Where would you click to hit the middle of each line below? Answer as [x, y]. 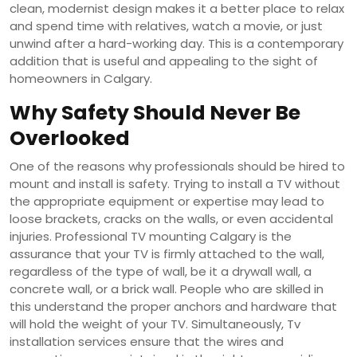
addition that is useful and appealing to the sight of [164, 61]
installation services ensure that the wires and [147, 341]
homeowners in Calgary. [81, 78]
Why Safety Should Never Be [155, 112]
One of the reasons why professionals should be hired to [177, 166]
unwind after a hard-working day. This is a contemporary [177, 43]
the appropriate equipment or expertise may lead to [167, 201]
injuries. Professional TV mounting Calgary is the [151, 236]
